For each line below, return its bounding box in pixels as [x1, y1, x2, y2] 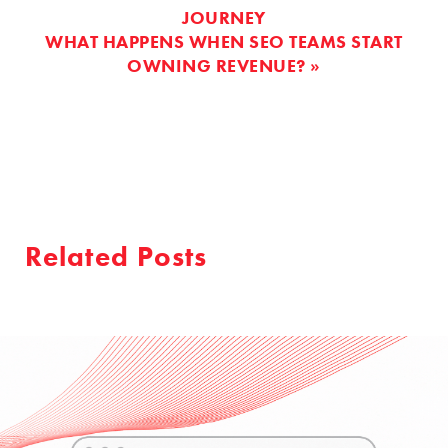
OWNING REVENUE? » [127, 54, 321, 77]
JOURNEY [182, 6, 266, 29]
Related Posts [25, 239, 208, 274]
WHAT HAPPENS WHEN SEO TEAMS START [45, 30, 403, 53]
